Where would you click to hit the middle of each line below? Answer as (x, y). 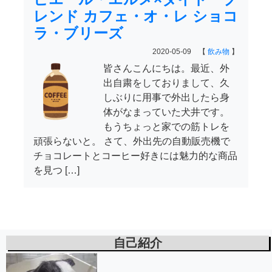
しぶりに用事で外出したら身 (166, 97)
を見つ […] (56, 170)
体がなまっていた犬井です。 (166, 112)
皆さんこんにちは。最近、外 (166, 68)
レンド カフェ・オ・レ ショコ (136, 16)
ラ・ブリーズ (78, 33)
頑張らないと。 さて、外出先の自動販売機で (132, 141)
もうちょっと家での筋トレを (166, 127)
